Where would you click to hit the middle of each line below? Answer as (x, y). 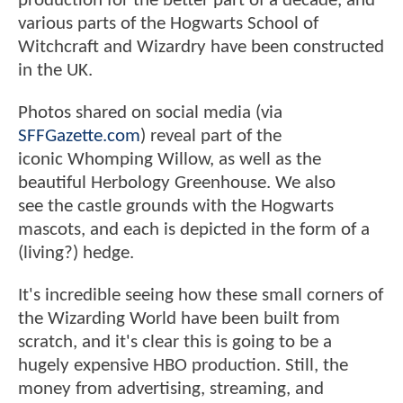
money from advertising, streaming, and (171, 390)
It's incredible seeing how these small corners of (201, 296)
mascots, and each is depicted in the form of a (194, 230)
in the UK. (55, 70)
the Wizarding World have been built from (179, 319)
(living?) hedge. (76, 254)
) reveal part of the (211, 137)
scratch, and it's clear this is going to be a (175, 343)
